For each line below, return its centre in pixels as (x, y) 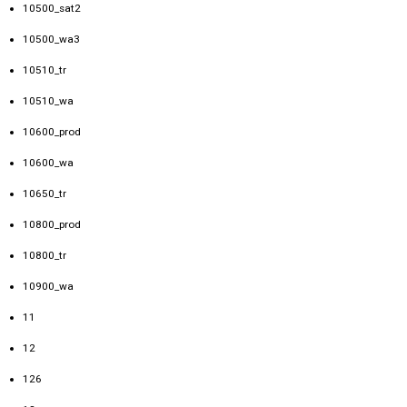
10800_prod (52, 225)
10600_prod (52, 132)
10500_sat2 (52, 9)
